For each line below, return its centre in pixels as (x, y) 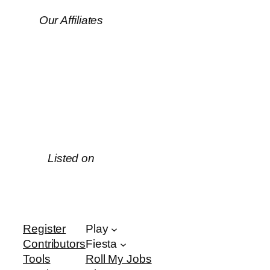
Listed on (71, 159)
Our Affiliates (71, 20)
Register (45, 229)
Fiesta (101, 244)
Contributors (54, 244)
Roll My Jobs (118, 259)
